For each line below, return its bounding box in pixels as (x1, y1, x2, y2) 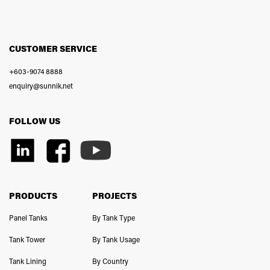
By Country (92, 256, 128, 266)
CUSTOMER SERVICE (9, 43, 97, 55)
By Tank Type (92, 213, 135, 223)
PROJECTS (92, 190, 137, 202)
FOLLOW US (9, 115, 60, 127)
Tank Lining (9, 256, 46, 266)
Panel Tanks (9, 213, 48, 223)
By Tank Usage (92, 234, 140, 245)
